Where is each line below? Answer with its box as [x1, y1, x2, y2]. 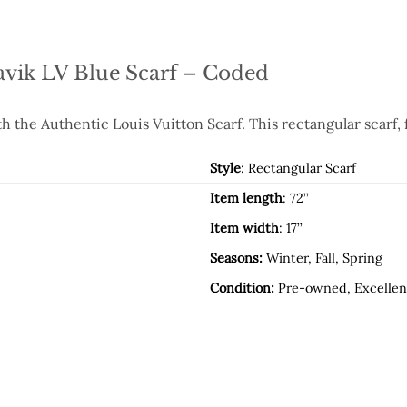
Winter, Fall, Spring [266, 250, 383, 267]
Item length [210, 190, 283, 207]
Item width [210, 220, 280, 237]
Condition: [210, 280, 275, 297]
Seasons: [210, 250, 267, 267]
